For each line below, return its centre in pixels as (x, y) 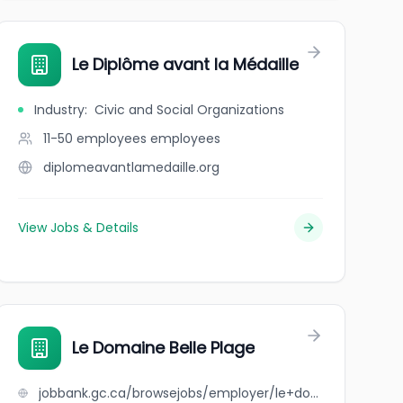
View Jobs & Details (78, 228)
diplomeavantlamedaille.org (131, 167)
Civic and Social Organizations (189, 110)
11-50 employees (94, 139)
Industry (59, 110)
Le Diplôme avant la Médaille (185, 64)
